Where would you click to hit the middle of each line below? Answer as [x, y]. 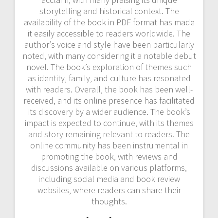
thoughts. [109, 201]
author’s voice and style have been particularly [109, 44]
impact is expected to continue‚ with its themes [109, 123]
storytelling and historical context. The [109, 11]
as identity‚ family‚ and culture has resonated [109, 78]
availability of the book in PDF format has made [109, 22]
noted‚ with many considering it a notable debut [109, 55]
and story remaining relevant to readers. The [109, 134]
